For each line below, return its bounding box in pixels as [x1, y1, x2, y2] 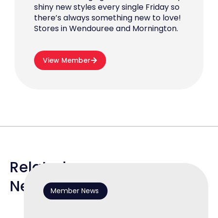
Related [10, 157, 66, 178]
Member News [50, 186, 99, 196]
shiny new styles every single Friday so [34, 1, 180, 13]
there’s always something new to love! [34, 12, 181, 23]
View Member [43, 55, 91, 66]
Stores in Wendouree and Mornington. [34, 22, 178, 34]
